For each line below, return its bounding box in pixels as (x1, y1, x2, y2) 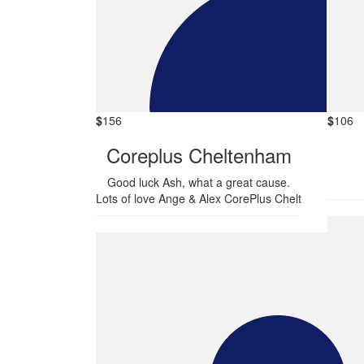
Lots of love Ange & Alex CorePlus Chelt (96, 190, 301, 207)
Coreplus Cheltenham (106, 141, 292, 170)
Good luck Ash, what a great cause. (107, 174, 290, 191)
